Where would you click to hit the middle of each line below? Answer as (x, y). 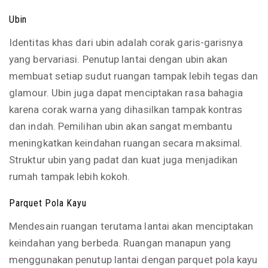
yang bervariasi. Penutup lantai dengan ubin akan (118, 59)
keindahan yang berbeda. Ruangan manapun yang (120, 243)
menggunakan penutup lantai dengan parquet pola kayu (133, 260)
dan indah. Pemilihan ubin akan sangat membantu (121, 126)
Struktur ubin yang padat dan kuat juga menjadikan (124, 160)
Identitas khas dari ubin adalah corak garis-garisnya (126, 42)
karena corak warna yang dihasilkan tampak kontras (126, 109)
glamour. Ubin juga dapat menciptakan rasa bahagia (126, 93)
